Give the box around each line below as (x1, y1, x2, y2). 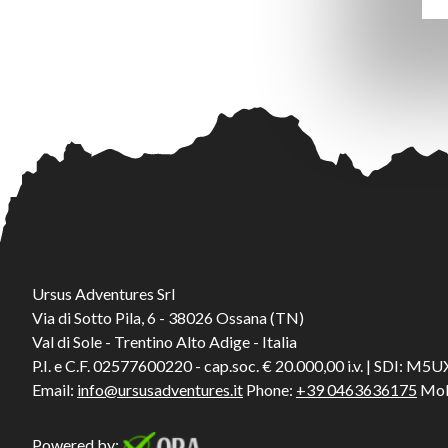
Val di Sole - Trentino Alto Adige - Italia (32, 332, 297, 352)
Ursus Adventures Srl (32, 284, 175, 304)
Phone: (243, 380, 296, 400)
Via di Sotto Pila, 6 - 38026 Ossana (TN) (32, 308, 304, 328)
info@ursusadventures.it (77, 380, 243, 400)
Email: (32, 380, 77, 400)
